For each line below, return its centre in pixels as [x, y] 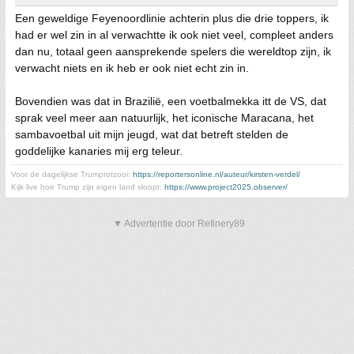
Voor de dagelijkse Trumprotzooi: [72, 175]
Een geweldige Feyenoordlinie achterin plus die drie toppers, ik [172, 19]
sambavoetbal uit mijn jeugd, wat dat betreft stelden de [152, 135]
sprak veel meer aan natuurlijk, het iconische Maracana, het [164, 118]
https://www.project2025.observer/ [226, 187]
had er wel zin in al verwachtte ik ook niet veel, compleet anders [174, 35]
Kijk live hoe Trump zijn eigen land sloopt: [88, 187]
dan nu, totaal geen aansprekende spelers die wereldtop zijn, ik [173, 52]
